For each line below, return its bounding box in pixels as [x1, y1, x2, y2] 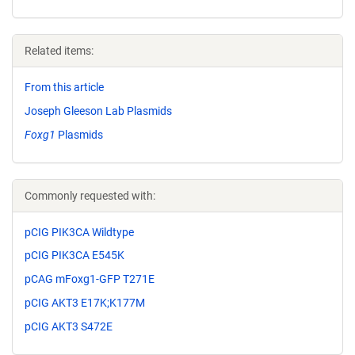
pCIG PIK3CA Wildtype [25, 225, 134, 239]
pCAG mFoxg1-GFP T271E [25, 273, 155, 286]
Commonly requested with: [25, 189, 155, 202]
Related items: [25, 44, 94, 57]
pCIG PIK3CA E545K [25, 249, 124, 262]
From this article [25, 81, 104, 94]
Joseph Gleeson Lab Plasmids [25, 104, 172, 117]
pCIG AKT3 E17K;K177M [25, 296, 145, 309]
